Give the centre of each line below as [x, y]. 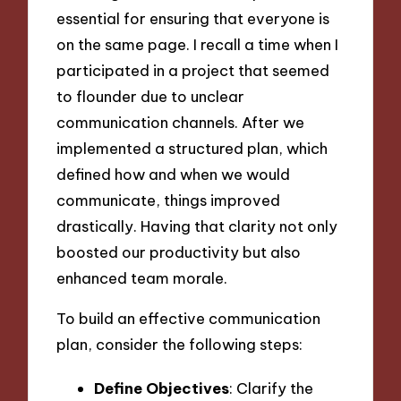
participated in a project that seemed [193, 71]
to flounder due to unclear [151, 97]
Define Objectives [162, 388]
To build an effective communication [189, 318]
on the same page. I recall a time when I [198, 45]
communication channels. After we [181, 123]
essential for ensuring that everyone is [193, 19]
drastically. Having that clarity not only [197, 226]
